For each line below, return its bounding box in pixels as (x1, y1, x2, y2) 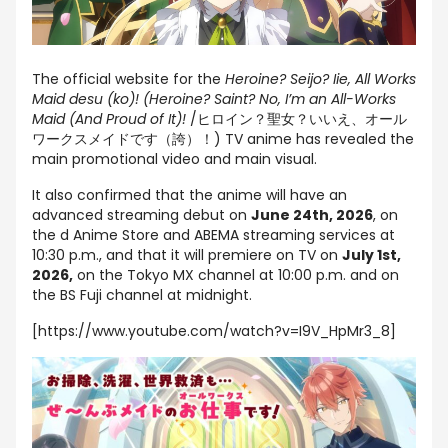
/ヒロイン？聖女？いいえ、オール (186, 109, 407, 130)
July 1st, (342, 245, 401, 266)
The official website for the (32, 69, 225, 90)
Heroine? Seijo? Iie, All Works (225, 69, 416, 90)
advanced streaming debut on (32, 205, 251, 226)
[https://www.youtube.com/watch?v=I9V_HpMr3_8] (32, 321, 396, 342)
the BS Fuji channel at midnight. (32, 285, 252, 306)
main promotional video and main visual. (32, 149, 317, 170)
